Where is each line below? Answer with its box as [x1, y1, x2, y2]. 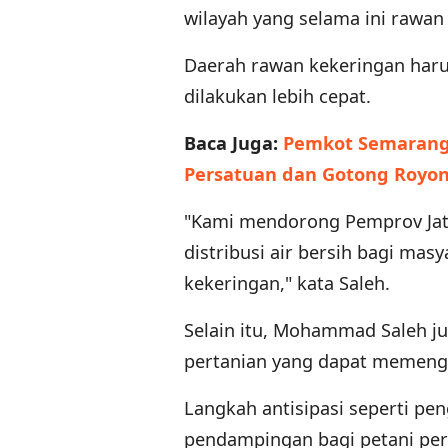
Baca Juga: [184, 131, 283, 156]
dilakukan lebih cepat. [184, 84, 371, 109]
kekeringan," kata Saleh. [184, 271, 390, 296]
